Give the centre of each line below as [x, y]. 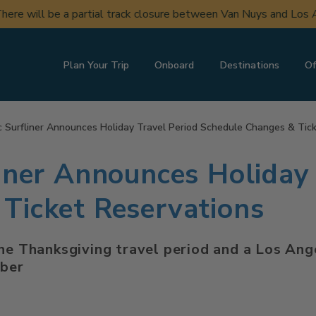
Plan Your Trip [96, 65]
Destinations [250, 65]
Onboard [175, 65]
